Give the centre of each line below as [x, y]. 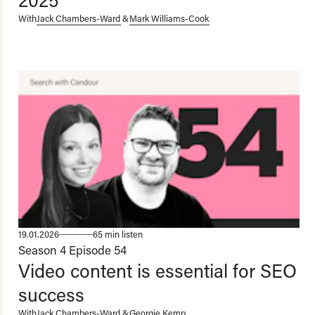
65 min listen [118, 234]
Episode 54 [98, 249]
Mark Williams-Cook [169, 19]
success [51, 294]
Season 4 [42, 249]
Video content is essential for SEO [157, 270]
